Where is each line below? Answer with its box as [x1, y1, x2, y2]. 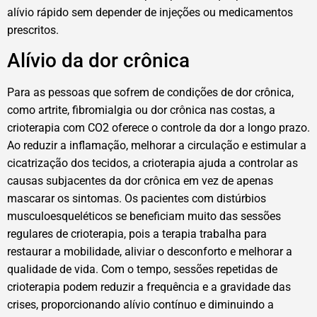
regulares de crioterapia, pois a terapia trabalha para [7, 226, 267, 241]
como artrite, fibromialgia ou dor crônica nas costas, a [7, 103, 275, 117]
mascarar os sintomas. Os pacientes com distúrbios [7, 191, 266, 205]
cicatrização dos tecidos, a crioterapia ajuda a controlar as [7, 156, 298, 170]
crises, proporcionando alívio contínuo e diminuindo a [7, 297, 274, 311]
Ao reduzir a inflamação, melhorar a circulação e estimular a [7, 138, 306, 152]
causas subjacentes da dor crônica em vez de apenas [7, 173, 273, 188]
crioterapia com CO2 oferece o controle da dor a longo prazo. [7, 120, 310, 134]
